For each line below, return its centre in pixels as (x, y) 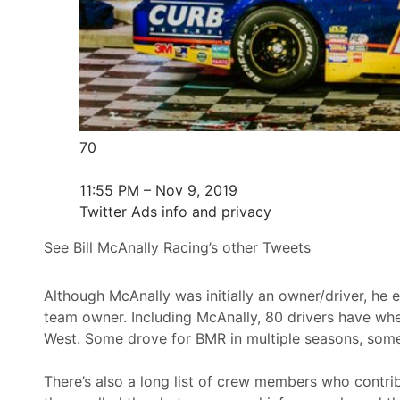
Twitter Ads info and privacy (175, 211)
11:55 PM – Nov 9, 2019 (158, 190)
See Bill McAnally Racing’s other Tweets (177, 247)
